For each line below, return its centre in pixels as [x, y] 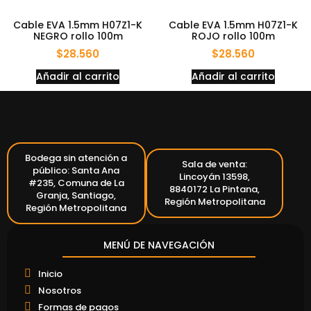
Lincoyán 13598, [215, 176]
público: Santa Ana [76, 170]
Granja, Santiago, [76, 195]
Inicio [50, 274]
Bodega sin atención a [76, 158]
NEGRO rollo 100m [78, 36]
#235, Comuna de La [76, 183]
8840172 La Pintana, [215, 189]
